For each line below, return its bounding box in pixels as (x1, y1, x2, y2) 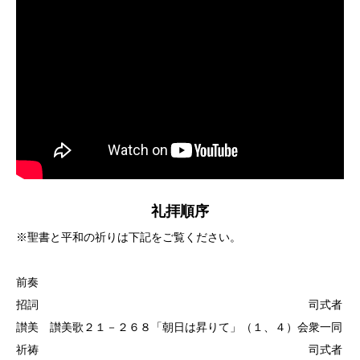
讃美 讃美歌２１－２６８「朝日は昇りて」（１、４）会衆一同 (16, 320, 342, 333)
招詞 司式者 (16, 297, 342, 311)
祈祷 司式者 (16, 342, 342, 356)
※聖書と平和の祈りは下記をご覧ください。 (16, 230, 241, 243)
